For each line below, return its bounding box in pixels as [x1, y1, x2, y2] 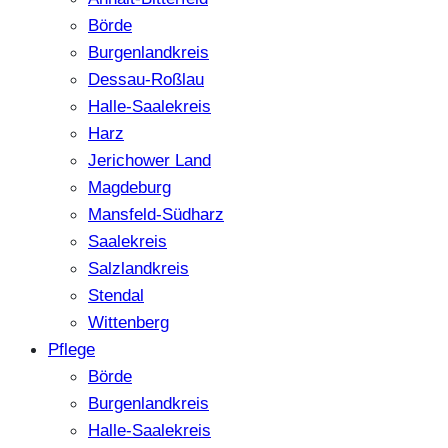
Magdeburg [88, 176, 171, 197]
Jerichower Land [88, 149, 211, 170]
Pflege [48, 338, 95, 359]
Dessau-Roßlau [88, 68, 204, 89]
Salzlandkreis [88, 257, 189, 278]
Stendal [88, 284, 144, 305]
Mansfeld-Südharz [88, 203, 224, 224]
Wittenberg [88, 311, 169, 332]
